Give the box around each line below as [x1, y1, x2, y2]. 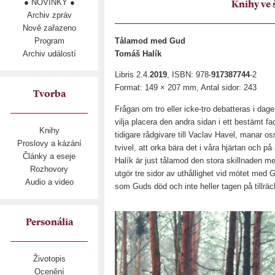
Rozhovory [30, 165, 68, 174]
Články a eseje [23, 152, 76, 161]
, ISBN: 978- [167, 70, 211, 80]
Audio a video [25, 177, 74, 187]
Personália [25, 218, 73, 228]
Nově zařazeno [22, 23, 76, 33]
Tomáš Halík [115, 49, 161, 58]
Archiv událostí [22, 49, 76, 58]
